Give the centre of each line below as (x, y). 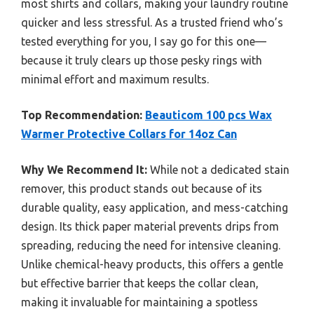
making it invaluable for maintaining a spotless (139, 302)
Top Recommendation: (82, 115)
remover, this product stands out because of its (142, 188)
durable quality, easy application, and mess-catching (155, 207)
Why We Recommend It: (84, 169)
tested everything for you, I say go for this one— (144, 41)
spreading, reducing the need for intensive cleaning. (151, 245)
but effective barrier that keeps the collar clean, (140, 283)
